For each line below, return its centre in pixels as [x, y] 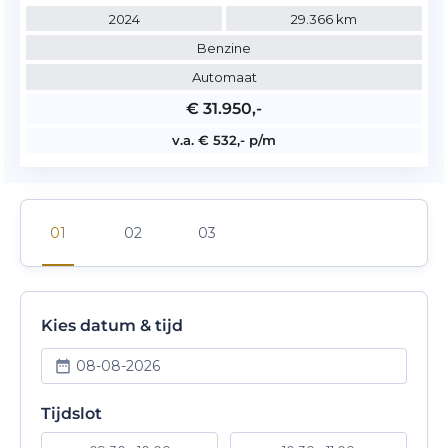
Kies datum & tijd [112, 325]
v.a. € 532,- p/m [224, 140]
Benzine [224, 47]
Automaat [224, 77]
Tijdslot [71, 413]
